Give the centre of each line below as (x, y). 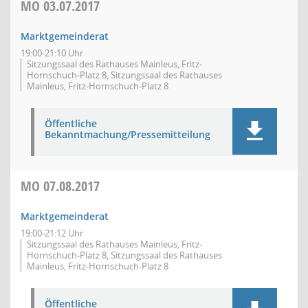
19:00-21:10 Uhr (52, 53)
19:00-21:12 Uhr (52, 233)
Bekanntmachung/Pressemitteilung (128, 134)
